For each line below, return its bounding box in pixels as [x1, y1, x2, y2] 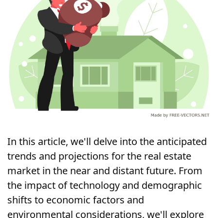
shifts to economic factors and [7, 193, 144, 206]
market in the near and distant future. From [7, 163, 202, 177]
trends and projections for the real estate [7, 149, 191, 163]
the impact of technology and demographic [7, 178, 202, 192]
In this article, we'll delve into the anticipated [7, 134, 207, 148]
